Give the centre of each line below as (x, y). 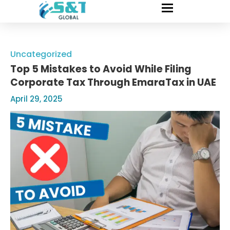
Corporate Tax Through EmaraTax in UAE (113, 82)
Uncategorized (41, 54)
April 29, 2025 (36, 99)
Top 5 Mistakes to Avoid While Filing (101, 69)
